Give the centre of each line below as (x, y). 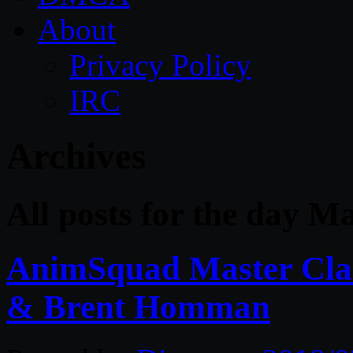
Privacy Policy (160, 65)
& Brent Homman (138, 307)
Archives (76, 156)
